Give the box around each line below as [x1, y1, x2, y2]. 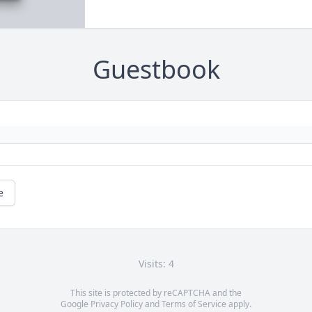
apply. [226, 298, 251, 311]
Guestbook [92, 52, 220, 87]
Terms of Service [162, 298, 226, 311]
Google [61, 298, 91, 311]
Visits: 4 [138, 257, 174, 271]
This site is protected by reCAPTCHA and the [70, 287, 242, 299]
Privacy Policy [91, 298, 143, 311]
